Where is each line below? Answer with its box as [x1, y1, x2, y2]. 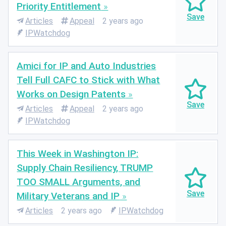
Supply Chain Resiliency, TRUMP [17, 161, 153, 174]
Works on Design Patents [17, 88, 126, 100]
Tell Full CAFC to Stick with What [17, 74, 160, 86]
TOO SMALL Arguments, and [17, 176, 141, 188]
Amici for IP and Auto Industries [17, 60, 156, 72]
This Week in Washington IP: [17, 147, 139, 159]
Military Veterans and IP [17, 190, 120, 202]
